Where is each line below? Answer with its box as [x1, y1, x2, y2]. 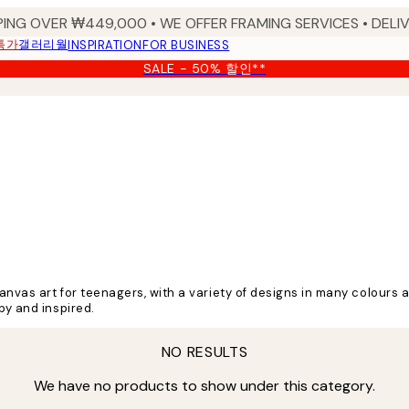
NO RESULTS [161, 341, 248, 362]
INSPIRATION [68, 37, 143, 53]
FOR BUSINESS [142, 37, 230, 53]
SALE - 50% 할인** [142, 60, 267, 77]
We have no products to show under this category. [34, 375, 375, 395]
